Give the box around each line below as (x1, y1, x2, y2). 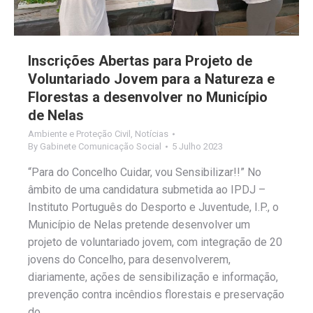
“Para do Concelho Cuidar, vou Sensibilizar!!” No (28, 166, 261, 180)
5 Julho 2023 (172, 141, 223, 152)
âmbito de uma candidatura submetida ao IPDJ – (28, 183, 265, 197)
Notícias (135, 129, 168, 140)
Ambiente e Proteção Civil (28, 129, 131, 140)
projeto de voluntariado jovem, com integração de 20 (28, 235, 282, 249)
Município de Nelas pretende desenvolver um (28, 218, 250, 232)
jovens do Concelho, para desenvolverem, (28, 253, 231, 267)
